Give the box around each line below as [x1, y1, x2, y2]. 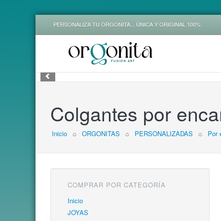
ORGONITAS [81, 129, 120, 138]
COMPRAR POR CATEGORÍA [68, 180, 166, 189]
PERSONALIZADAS [134, 129, 193, 138]
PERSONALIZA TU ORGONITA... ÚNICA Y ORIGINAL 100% [50, 20, 201, 28]
